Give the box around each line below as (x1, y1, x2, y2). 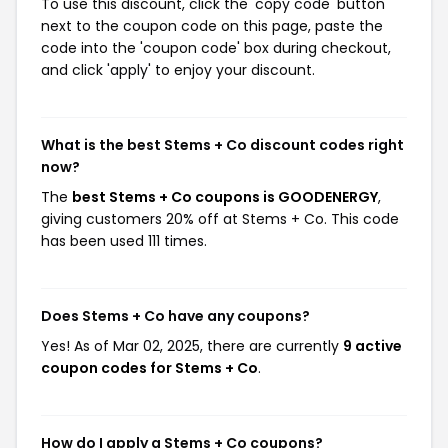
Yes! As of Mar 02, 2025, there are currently (41, 336, 343, 356)
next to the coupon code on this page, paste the (41, 16, 383, 36)
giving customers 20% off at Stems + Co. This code (41, 209, 399, 229)
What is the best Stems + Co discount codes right (41, 135, 404, 155)
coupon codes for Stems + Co (41, 358, 258, 378)
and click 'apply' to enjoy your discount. (41, 60, 315, 80)
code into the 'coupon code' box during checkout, (41, 38, 391, 58)
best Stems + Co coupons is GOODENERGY (72, 187, 378, 207)
